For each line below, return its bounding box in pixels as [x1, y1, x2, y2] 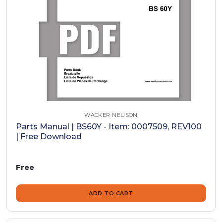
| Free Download [16, 132, 82, 142]
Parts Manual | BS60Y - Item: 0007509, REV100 [16, 122, 202, 132]
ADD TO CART [89, 190, 133, 197]
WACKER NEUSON [84, 111, 138, 119]
